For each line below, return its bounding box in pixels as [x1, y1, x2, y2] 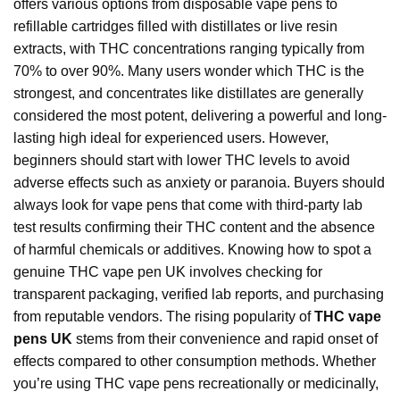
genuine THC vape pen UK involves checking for [13, 264, 322, 280]
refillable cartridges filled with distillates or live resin [13, 19, 337, 35]
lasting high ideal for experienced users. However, [13, 130, 329, 146]
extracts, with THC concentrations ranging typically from [13, 41, 364, 57]
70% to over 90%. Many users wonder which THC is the [13, 63, 364, 79]
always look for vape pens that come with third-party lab [13, 197, 362, 213]
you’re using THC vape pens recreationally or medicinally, [13, 376, 379, 392]
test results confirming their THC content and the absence [13, 220, 375, 236]
